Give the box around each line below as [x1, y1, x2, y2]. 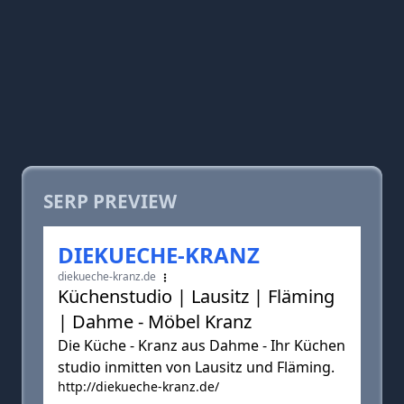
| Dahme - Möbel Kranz [58, 309, 252, 334]
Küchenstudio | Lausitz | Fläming [58, 284, 335, 308]
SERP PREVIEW [43, 188, 177, 214]
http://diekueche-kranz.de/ [58, 378, 219, 395]
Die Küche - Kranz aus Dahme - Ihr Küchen [58, 335, 345, 355]
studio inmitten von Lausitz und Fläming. [58, 357, 335, 377]
